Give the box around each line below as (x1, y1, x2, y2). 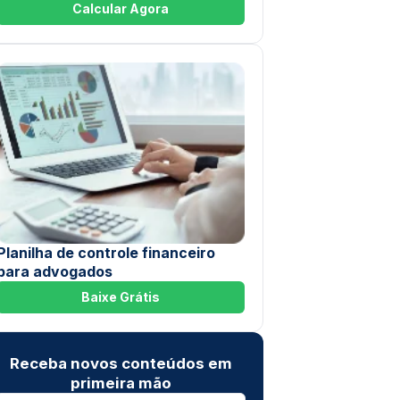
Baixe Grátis (81, 288, 160, 304)
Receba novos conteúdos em (9, 354, 232, 372)
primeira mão (70, 373, 171, 392)
